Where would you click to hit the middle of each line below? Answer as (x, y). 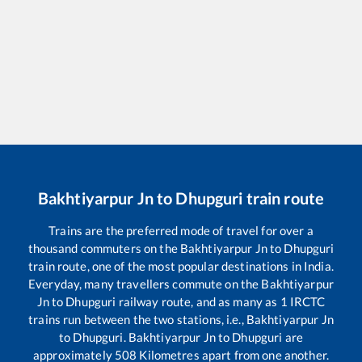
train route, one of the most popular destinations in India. (181, 265)
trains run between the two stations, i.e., (137, 319)
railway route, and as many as (198, 301)
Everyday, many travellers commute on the (145, 283)
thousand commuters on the (104, 248)
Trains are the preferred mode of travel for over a (181, 230)
